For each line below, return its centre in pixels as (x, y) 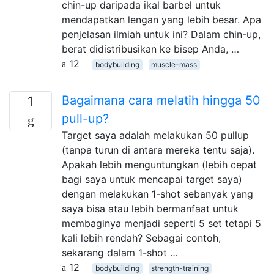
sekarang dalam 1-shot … (120, 252)
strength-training (180, 268)
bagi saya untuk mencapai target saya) (152, 179)
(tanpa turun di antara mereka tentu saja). (158, 150)
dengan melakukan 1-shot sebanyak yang (157, 194)
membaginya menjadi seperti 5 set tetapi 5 (161, 223)
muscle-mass (174, 64)
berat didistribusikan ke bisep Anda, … (150, 49)
